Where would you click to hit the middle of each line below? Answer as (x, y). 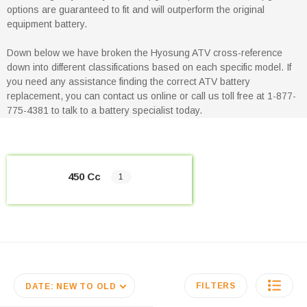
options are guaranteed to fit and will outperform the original (136, 9)
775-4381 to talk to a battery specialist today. (105, 110)
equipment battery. (47, 24)
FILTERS (216, 286)
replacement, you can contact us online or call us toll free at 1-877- (151, 96)
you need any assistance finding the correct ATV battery (128, 81)
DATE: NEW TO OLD (71, 287)
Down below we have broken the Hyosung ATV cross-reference (145, 52)
